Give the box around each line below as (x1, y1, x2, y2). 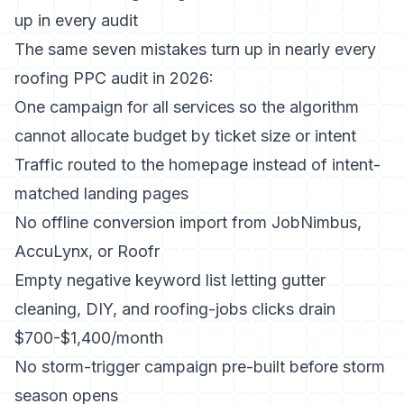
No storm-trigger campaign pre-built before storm (14, 357, 385, 376)
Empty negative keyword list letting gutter (14, 271, 326, 289)
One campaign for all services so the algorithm (14, 97, 359, 116)
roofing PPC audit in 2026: (14, 69, 214, 87)
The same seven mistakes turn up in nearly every (14, 40, 376, 59)
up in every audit (14, 11, 138, 30)
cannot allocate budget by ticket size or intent (14, 126, 356, 145)
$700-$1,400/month (14, 328, 163, 347)
